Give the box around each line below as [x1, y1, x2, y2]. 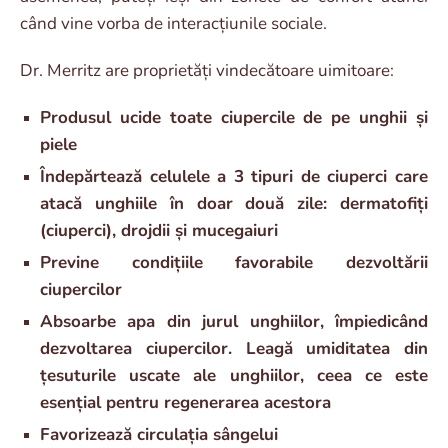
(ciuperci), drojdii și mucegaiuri [40, 218, 278, 242]
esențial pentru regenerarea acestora [40, 390, 331, 414]
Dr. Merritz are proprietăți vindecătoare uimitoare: [20, 58, 394, 82]
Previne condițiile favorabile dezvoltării [40, 250, 428, 274]
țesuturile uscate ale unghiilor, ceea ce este [40, 363, 428, 387]
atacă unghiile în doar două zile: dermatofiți [40, 191, 428, 215]
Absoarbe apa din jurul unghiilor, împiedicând [40, 309, 428, 333]
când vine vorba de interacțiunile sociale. [20, 11, 327, 35]
